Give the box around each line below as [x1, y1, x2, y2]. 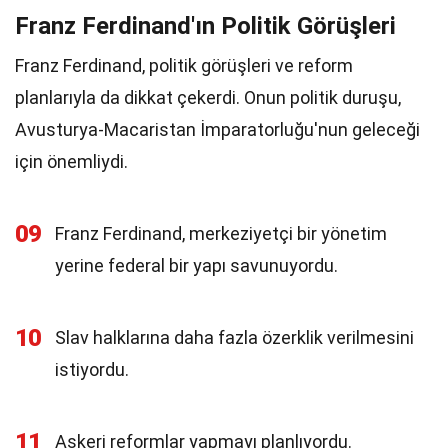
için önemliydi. [15, 151, 128, 172]
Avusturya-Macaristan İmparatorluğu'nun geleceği [15, 119, 420, 140]
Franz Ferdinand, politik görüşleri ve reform [15, 55, 353, 76]
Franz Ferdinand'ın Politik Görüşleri [15, 12, 396, 40]
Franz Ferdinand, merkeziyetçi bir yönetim [55, 223, 387, 244]
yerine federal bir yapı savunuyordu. [55, 255, 338, 276]
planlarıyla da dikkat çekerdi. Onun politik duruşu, [15, 87, 401, 108]
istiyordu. [55, 359, 129, 380]
